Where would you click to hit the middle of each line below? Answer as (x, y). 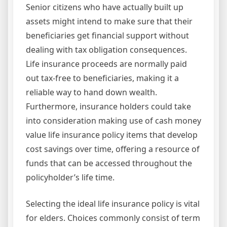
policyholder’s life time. (70, 178)
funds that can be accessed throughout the (109, 163)
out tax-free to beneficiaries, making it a (102, 78)
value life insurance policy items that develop (112, 135)
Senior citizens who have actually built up (105, 7)
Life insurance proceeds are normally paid (106, 64)
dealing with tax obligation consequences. (106, 50)
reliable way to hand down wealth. (91, 92)
